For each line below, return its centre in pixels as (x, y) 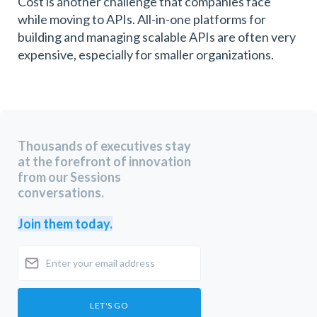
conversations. (62, 192)
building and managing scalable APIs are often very (157, 36)
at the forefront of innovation (104, 161)
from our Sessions (69, 177)
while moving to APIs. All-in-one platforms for (142, 19)
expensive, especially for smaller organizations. (148, 54)
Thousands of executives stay (104, 145)
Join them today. (65, 223)
